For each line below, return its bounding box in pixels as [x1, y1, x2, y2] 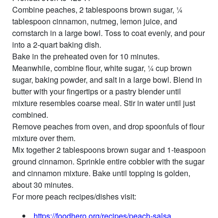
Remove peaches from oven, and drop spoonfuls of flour [12, 120, 204, 132]
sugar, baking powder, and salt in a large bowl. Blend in [12, 73, 202, 85]
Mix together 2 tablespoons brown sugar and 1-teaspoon [12, 144, 206, 155]
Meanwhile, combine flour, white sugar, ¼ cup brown [12, 62, 192, 73]
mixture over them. [12, 132, 75, 144]
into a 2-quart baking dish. [12, 38, 101, 50]
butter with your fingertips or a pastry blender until [12, 85, 181, 97]
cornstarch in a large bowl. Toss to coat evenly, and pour [12, 27, 205, 38]
